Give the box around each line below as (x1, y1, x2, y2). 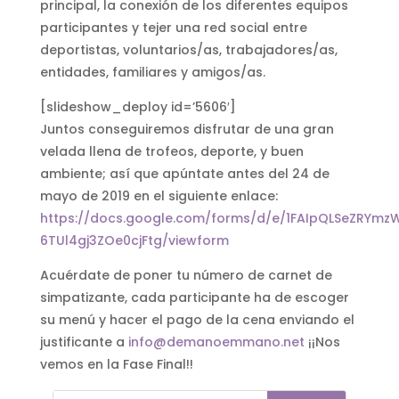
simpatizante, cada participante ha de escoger (39, 288, 349, 306)
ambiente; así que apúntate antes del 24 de (39, 164, 330, 183)
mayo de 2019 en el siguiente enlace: (39, 186, 278, 205)
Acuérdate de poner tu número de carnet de (39, 265, 332, 284)
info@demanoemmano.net (127, 332, 305, 351)
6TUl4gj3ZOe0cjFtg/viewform (39, 231, 229, 249)
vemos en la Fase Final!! (39, 354, 193, 373)
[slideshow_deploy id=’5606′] (39, 97, 236, 116)
